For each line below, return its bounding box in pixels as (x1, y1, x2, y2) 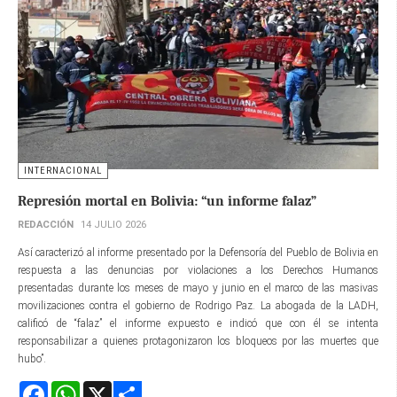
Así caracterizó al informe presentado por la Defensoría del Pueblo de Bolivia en (18, 245, 378, 259)
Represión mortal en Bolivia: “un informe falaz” (18, 192, 316, 209)
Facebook (48, 381, 90, 394)
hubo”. (18, 352, 46, 365)
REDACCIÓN (18, 218, 74, 230)
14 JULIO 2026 (81, 218, 146, 230)
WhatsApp (80, 381, 129, 394)
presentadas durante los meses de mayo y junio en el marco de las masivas (18, 281, 378, 294)
